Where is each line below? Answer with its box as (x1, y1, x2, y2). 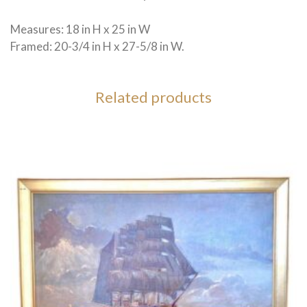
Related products (95, 87, 212, 106)
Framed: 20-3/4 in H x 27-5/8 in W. (10, 38, 184, 53)
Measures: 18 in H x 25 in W (10, 21, 150, 36)
